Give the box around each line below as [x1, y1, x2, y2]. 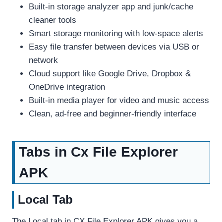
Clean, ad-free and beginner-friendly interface [29, 109, 196, 118]
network [29, 55, 58, 65]
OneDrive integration [29, 82, 105, 92]
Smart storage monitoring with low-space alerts [29, 28, 203, 38]
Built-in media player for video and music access [29, 95, 209, 105]
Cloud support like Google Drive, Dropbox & [29, 68, 191, 78]
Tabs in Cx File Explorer [19, 144, 178, 160]
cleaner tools [29, 15, 76, 25]
